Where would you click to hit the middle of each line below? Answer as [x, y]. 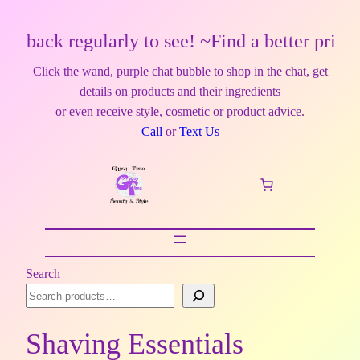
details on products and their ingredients [180, 91]
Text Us [199, 131]
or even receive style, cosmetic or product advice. [180, 111]
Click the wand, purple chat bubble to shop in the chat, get [180, 71]
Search [43, 274]
